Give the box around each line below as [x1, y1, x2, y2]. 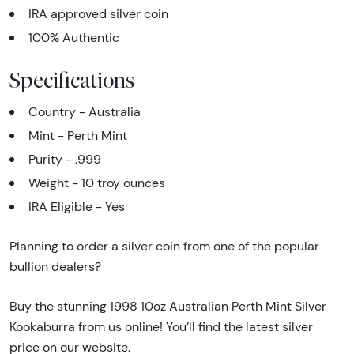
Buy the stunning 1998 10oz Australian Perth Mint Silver [9, 298, 326, 314]
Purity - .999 [28, 151, 101, 167]
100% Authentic [28, 29, 119, 45]
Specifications [9, 66, 135, 92]
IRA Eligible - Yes [28, 198, 125, 214]
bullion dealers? [9, 258, 101, 274]
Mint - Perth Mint [28, 127, 127, 143]
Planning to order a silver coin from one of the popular [9, 238, 319, 254]
